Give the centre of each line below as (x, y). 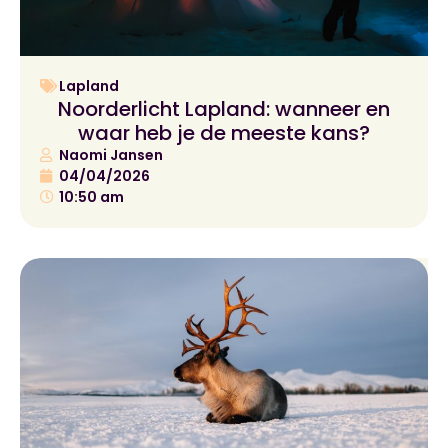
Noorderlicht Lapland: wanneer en (224, 108)
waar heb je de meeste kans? (224, 132)
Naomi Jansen (111, 154)
